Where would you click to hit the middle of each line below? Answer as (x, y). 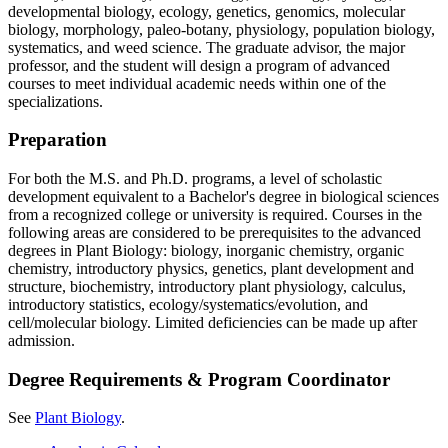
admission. (41, 340)
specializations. (55, 101)
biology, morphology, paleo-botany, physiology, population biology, (221, 29)
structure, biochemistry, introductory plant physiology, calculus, (207, 286)
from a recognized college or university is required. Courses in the (215, 214)
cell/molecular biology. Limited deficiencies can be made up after (212, 322)
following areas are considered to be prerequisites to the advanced (214, 232)
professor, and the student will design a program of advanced (199, 65)
